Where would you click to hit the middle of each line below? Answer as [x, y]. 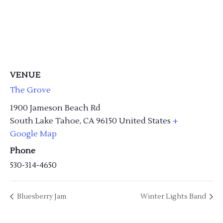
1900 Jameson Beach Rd [55, 108]
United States [145, 121]
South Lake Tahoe [45, 121]
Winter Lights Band [174, 197]
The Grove [30, 90]
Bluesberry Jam [41, 197]
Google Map [33, 134]
